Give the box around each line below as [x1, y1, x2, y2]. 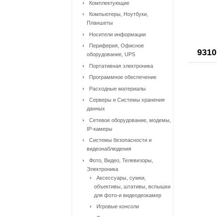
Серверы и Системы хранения [89, 97, 165, 103]
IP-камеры [87, 125, 112, 132]
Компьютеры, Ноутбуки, [89, 11, 148, 17]
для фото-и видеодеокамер [94, 192, 161, 198]
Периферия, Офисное [89, 43, 144, 48]
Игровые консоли [96, 203, 139, 209]
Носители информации [89, 31, 146, 37]
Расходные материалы [89, 85, 146, 92]
